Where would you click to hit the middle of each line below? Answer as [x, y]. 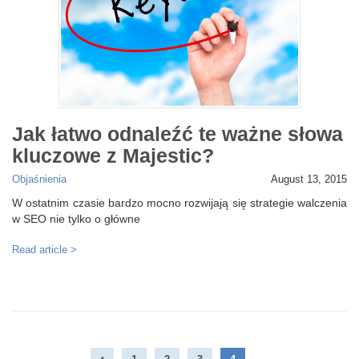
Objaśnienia [39, 180]
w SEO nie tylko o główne [76, 219]
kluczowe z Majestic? [113, 155]
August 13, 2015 [309, 180]
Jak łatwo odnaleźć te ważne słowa [177, 133]
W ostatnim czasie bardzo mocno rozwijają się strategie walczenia [179, 203]
